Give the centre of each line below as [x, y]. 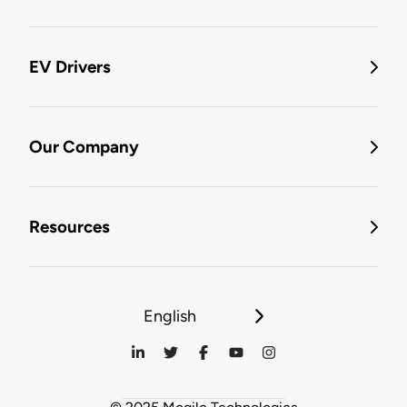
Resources [69, 227]
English [170, 317]
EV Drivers [70, 67]
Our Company [84, 147]
